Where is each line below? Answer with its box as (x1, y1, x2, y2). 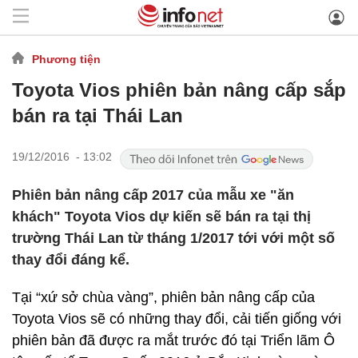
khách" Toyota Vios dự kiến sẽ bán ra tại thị (12, 209, 311, 225)
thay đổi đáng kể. (12, 252, 129, 268)
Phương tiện (32, 52, 101, 66)
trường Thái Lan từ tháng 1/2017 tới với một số (12, 230, 335, 246)
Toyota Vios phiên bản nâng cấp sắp (12, 79, 346, 101)
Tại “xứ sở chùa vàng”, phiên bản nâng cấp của (12, 289, 315, 305)
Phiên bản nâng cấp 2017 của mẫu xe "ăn (12, 187, 294, 203)
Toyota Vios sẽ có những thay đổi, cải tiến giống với (12, 311, 341, 327)
